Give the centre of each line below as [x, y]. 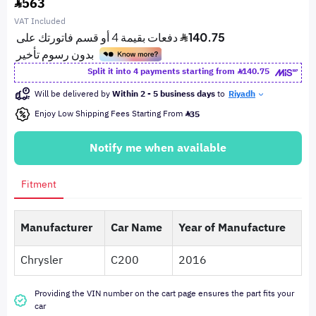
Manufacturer [56, 228]
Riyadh [242, 94]
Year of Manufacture [232, 228]
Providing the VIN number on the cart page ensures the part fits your [164, 293]
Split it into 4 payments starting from [162, 71]
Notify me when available [158, 148]
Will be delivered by [73, 94]
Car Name [136, 228]
